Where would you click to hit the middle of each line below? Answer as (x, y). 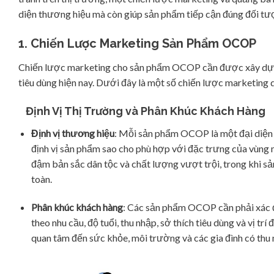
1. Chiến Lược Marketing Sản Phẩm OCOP (137, 44)
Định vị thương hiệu (72, 133)
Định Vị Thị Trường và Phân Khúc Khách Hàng (142, 111)
